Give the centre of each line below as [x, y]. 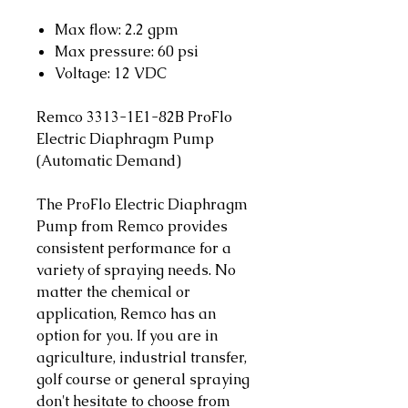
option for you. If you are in [127, 335]
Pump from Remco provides [132, 226]
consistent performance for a [134, 248]
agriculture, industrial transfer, [142, 357]
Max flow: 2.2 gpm [117, 29]
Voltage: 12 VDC [111, 73]
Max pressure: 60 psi [127, 51]
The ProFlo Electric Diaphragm [142, 204]
